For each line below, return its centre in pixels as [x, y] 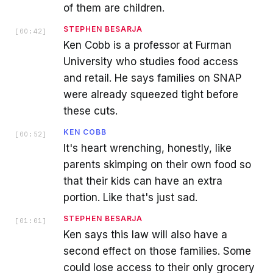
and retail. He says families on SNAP [152, 78]
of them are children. [114, 8]
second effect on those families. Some [157, 251]
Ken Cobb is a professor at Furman [147, 45]
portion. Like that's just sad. [130, 197]
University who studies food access [151, 61]
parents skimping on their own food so [157, 164]
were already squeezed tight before [151, 94]
